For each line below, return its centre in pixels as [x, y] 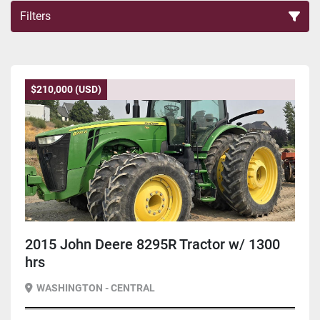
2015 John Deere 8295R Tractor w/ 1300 [152, 245]
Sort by [154, 60]
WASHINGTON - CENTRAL [96, 288]
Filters [35, 16]
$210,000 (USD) [66, 90]
